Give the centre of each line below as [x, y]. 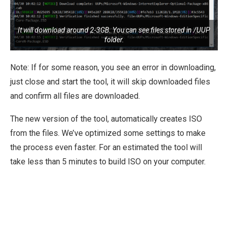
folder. [114, 39]
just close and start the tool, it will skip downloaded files [110, 81]
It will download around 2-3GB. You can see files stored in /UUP [114, 30]
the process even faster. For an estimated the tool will [106, 147]
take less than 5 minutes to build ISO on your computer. [108, 161]
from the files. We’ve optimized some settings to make [108, 133]
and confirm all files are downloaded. [75, 96]
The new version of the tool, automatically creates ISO [106, 119]
